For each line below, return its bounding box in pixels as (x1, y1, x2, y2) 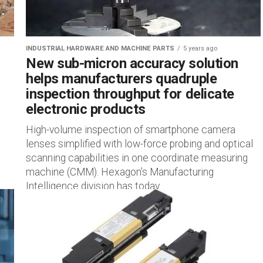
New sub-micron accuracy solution (26, 55, 238, 72)
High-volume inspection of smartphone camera (26, 124, 235, 136)
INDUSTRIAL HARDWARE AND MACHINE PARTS (26, 45, 174, 52)
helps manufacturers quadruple (26, 70, 217, 87)
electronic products (26, 101, 146, 117)
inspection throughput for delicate (26, 86, 234, 102)
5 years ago (183, 45, 217, 52)
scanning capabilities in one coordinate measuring (26, 152, 248, 164)
